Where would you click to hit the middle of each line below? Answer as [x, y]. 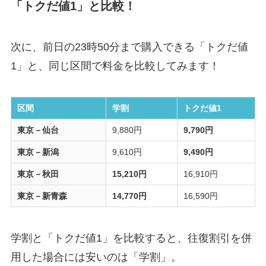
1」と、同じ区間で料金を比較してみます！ [115, 66]
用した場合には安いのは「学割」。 [96, 257]
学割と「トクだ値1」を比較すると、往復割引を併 [131, 238]
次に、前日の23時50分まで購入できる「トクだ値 [129, 47]
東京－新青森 [42, 196]
